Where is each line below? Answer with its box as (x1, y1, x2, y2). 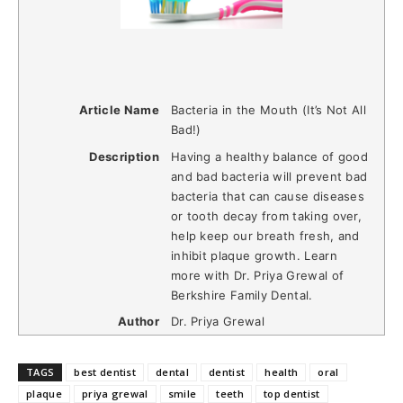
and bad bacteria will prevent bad (170, 168, 368, 184)
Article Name (79, 102, 159, 117)
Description (89, 148, 159, 164)
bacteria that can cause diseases (170, 188, 365, 203)
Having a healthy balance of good (170, 148, 369, 164)
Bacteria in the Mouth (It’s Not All (170, 102, 367, 117)
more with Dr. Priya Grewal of (170, 267, 345, 282)
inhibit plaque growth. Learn (170, 247, 337, 263)
